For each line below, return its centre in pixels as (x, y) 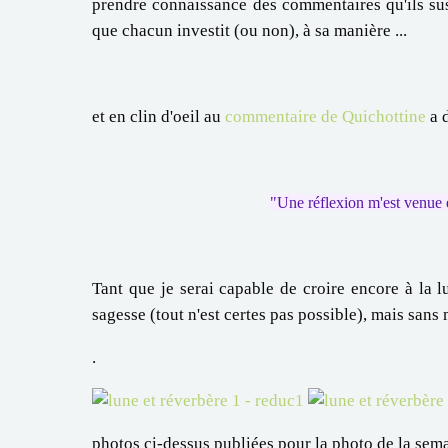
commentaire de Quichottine (325, 116)
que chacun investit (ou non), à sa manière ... (249, 30)
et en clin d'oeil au (158, 116)
